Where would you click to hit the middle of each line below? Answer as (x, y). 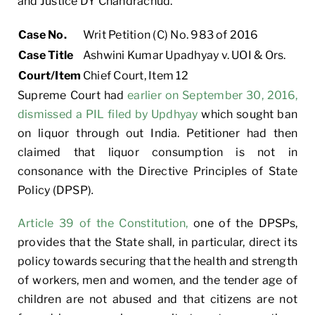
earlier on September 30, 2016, (213, 95)
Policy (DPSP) (55, 190)
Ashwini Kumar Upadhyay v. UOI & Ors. (185, 55)
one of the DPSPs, (245, 223)
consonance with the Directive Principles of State (157, 171)
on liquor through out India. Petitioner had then (157, 133)
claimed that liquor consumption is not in (157, 152)
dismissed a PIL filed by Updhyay (108, 114)
